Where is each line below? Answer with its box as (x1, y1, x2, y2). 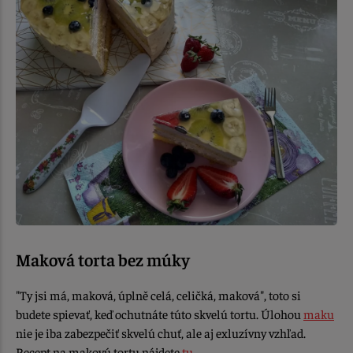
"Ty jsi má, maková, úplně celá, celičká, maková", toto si (16, 287, 301, 303)
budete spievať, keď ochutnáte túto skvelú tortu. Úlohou (16, 306, 303, 322)
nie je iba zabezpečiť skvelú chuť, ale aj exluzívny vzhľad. (16, 325, 306, 341)
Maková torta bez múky (16, 248, 190, 271)
